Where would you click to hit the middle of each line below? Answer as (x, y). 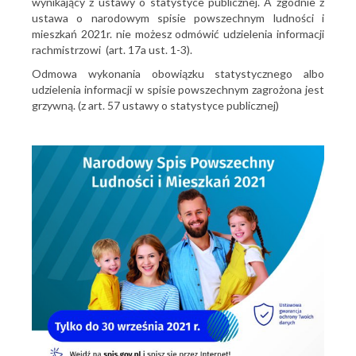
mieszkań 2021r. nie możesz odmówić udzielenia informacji (178, 34)
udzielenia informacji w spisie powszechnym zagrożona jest (178, 89)
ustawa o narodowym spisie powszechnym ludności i (178, 18)
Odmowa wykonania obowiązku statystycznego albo (178, 74)
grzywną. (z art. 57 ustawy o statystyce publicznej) (155, 105)
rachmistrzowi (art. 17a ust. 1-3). (112, 50)
